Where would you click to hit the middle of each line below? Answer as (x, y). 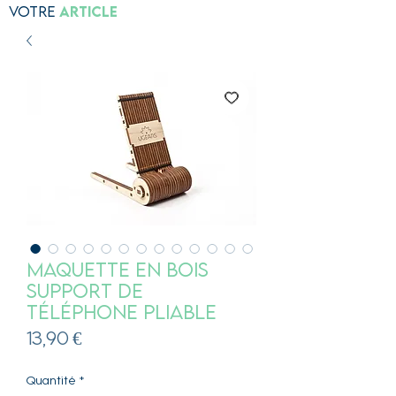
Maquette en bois (118, 269)
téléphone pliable (122, 311)
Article (88, 11)
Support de (85, 290)
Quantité (51, 381)
